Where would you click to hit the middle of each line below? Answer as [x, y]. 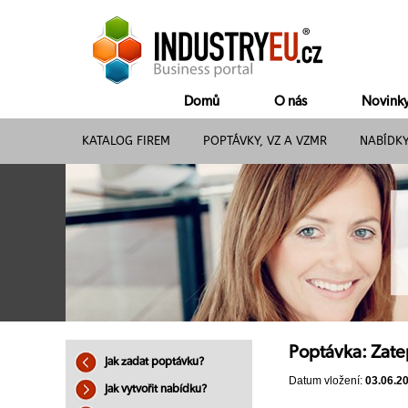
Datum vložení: [327, 381]
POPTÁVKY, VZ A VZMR [265, 141]
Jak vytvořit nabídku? [154, 389]
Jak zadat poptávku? [153, 362]
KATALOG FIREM [126, 141]
